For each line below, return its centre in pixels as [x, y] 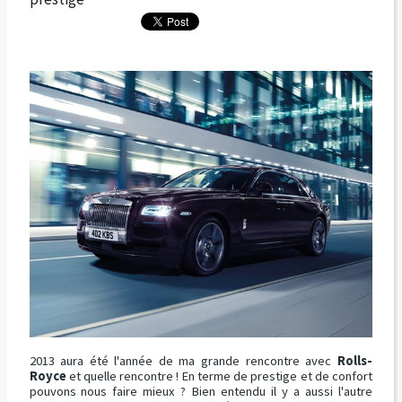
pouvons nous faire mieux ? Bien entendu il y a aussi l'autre [201, 391]
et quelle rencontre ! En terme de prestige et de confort [219, 376]
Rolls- [354, 361]
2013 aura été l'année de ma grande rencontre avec [183, 361]
